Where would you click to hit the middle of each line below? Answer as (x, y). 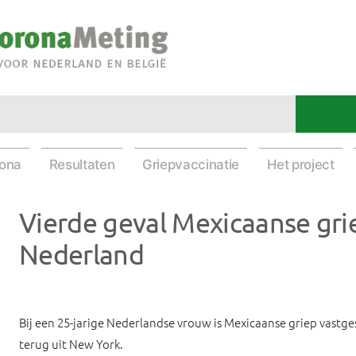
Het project (300, 164)
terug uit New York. (71, 344)
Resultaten (82, 164)
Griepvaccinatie (190, 164)
